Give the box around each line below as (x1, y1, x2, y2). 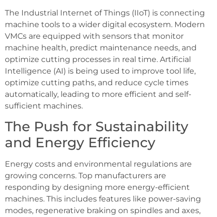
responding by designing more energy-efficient (5, 183, 190, 192)
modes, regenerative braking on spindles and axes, (5, 206, 201, 216)
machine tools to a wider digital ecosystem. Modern (5, 19, 205, 29)
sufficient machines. (5, 101, 83, 110)
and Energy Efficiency (5, 134, 155, 151)
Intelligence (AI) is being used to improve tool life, (5, 66, 196, 76)
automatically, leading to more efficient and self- (5, 89, 191, 99)
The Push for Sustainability (5, 118, 188, 135)
